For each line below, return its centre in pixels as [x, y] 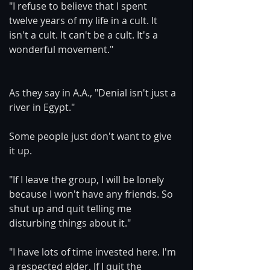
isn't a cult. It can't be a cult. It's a [85, 35]
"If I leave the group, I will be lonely [88, 179]
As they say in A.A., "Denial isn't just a [94, 93]
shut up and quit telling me [71, 208]
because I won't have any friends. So [92, 194]
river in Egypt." [42, 107]
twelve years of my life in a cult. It [84, 20]
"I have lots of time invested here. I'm [94, 252]
